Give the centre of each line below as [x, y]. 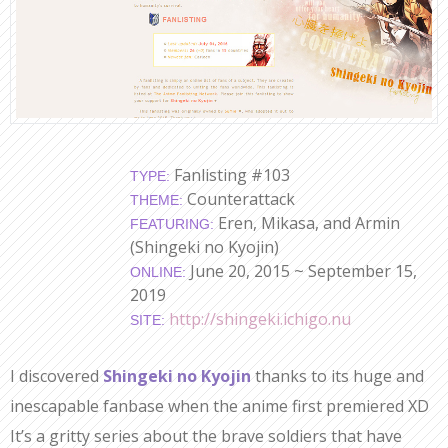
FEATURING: [172, 224]
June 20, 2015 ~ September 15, [301, 271]
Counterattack [239, 199]
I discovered [56, 376]
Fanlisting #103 [230, 175]
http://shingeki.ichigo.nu [260, 319]
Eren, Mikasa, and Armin [307, 223]
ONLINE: [158, 272]
